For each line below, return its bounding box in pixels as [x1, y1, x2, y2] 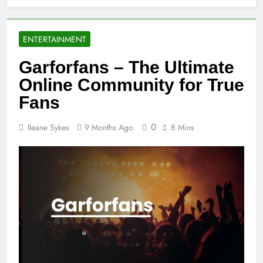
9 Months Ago [85, 121, 133, 133]
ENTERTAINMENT [23, 33, 86, 45]
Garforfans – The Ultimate [19, 57, 234, 77]
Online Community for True [19, 75, 244, 95]
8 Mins [171, 121, 194, 133]
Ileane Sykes [28, 121, 69, 133]
